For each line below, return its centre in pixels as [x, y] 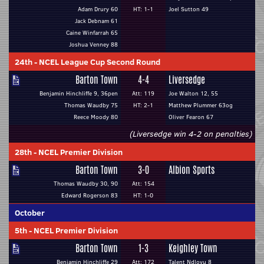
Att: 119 [143, 93]
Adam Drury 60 [98, 9]
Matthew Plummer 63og [201, 105]
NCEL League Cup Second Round [100, 62]
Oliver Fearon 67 [191, 117]
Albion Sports [192, 170]
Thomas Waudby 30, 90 [86, 184]
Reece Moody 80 [96, 117]
